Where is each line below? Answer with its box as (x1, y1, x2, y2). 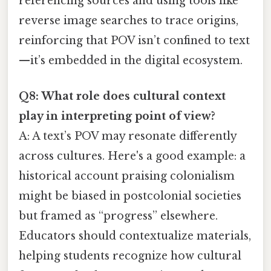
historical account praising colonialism (19, 169, 235, 183)
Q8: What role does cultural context (19, 89, 226, 103)
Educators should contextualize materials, (19, 229, 251, 243)
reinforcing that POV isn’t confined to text (19, 33, 250, 47)
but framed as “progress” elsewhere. (19, 209, 218, 223)
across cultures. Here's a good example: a (19, 149, 246, 163)
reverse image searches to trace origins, (19, 13, 238, 27)
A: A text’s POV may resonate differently (19, 129, 237, 143)
